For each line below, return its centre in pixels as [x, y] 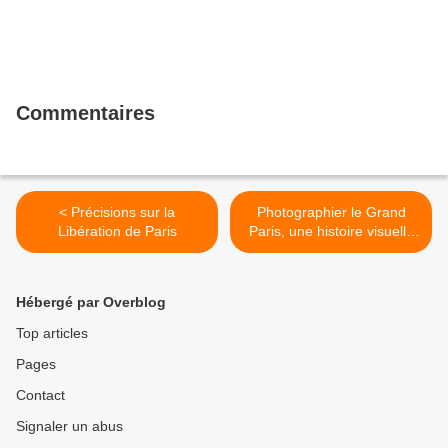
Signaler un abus [69, 426]
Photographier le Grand [331, 212]
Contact [40, 395]
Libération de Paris [117, 231]
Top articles [52, 333]
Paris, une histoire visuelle [268, 231]
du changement [331, 250]
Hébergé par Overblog [91, 302]
